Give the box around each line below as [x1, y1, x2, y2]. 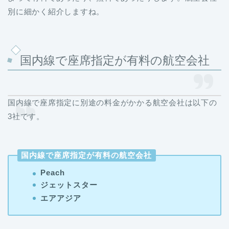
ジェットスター [40, 180, 98, 189]
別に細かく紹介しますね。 [8, 7, 105, 16]
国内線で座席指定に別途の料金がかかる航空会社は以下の [8, 98, 217, 107]
